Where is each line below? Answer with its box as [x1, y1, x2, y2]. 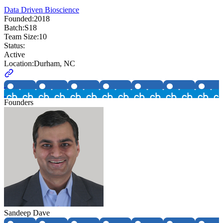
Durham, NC [34, 59, 75, 68]
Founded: [4, 14, 34, 23]
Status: [4, 41, 25, 50]
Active [4, 50, 25, 59]
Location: [4, 59, 34, 68]
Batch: [4, 23, 24, 32]
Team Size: [4, 32, 39, 41]
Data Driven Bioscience [4, 5, 79, 14]
